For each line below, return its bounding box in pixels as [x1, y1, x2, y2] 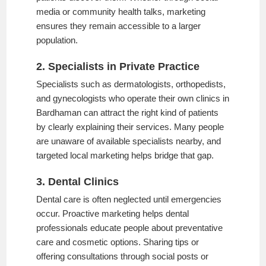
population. [36, 34, 78, 45]
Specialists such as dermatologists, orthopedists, [36, 78, 226, 89]
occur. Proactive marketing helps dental [36, 208, 189, 218]
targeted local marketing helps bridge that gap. [36, 150, 214, 160]
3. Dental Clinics [36, 175, 119, 188]
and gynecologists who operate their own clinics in [36, 93, 230, 103]
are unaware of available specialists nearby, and [36, 135, 221, 146]
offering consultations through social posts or [36, 251, 209, 261]
